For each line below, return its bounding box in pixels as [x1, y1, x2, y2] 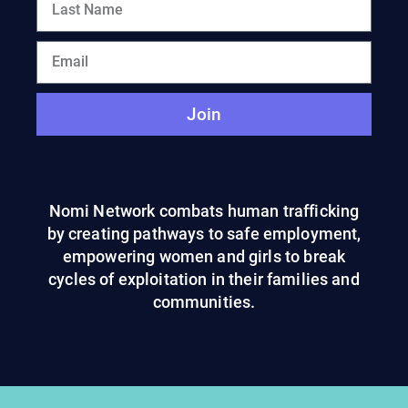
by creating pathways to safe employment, [46, 224, 362, 244]
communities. [152, 292, 256, 312]
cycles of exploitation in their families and [48, 270, 360, 290]
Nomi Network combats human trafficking [48, 201, 360, 221]
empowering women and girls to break [62, 247, 346, 267]
